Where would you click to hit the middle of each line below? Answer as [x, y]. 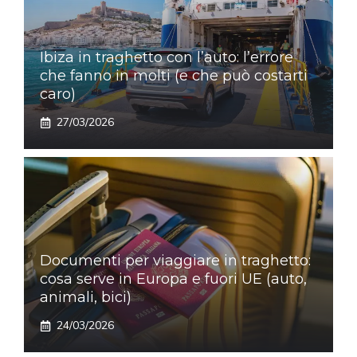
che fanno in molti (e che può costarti [174, 76]
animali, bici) [86, 298]
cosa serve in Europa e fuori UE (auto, [173, 279]
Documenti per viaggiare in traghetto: [175, 261]
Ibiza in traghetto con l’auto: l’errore [167, 58]
